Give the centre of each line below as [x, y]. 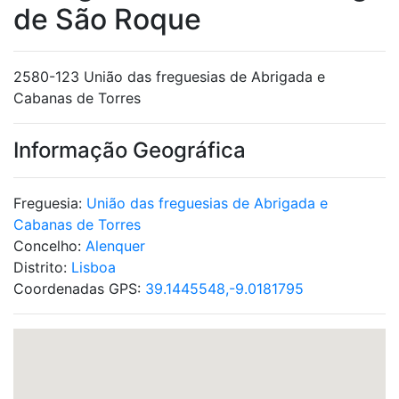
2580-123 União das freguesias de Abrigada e [169, 77]
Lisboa [94, 267]
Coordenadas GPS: [79, 289]
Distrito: [42, 267]
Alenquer [115, 246]
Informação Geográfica [130, 150]
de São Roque [107, 19]
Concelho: [49, 246]
